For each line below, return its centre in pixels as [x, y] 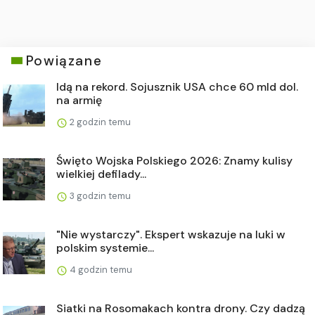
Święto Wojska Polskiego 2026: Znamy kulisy [174, 160]
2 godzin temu [99, 122]
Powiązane [64, 60]
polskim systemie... [105, 247]
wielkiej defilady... [101, 174]
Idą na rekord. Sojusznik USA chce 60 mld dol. [177, 86]
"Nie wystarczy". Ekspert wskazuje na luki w [171, 234]
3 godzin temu [99, 195]
